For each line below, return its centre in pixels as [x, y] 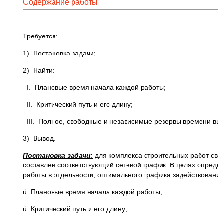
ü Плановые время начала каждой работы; [92, 192]
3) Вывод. [39, 138]
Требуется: [40, 36]
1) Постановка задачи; [59, 53]
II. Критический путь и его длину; [78, 104]
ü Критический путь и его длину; [75, 209]
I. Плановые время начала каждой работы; [94, 87]
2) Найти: [42, 70]
